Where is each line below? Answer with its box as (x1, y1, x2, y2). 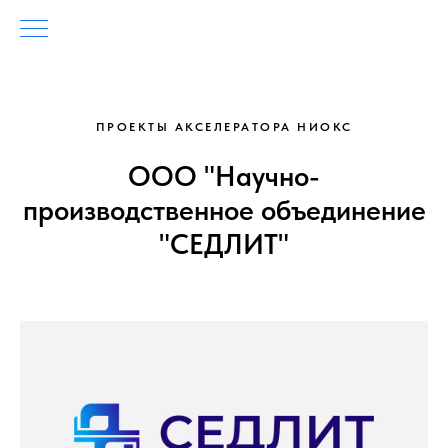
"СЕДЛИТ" (159, 227, 289, 261)
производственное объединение (22, 193, 426, 227)
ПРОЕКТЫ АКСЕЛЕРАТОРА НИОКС (95, 120, 353, 134)
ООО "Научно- (128, 159, 320, 193)
